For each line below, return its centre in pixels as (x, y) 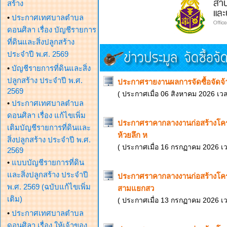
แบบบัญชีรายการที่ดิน (48, 162)
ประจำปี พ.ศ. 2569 (38, 54)
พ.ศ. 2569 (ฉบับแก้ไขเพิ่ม (49, 187)
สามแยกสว (136, 188)
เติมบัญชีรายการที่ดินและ (49, 127)
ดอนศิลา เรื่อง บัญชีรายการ (52, 30)
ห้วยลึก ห (133, 135)
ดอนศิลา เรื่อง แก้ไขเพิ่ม (46, 115)
